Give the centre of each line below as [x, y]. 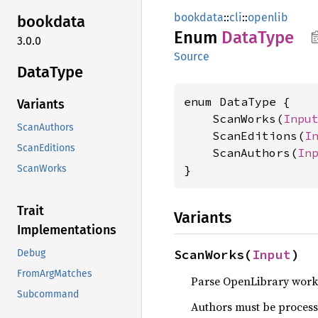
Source [192, 56]
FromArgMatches [55, 274]
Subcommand [48, 295]
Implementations [67, 230]
